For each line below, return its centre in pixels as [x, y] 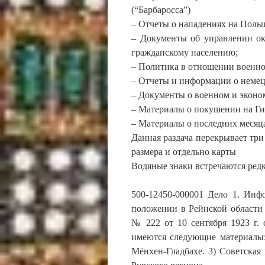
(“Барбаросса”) [161, 10]
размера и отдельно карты [184, 152]
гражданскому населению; [185, 52]
